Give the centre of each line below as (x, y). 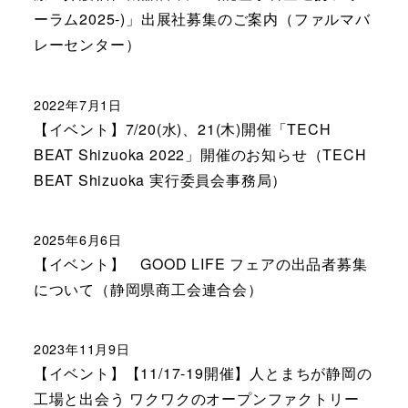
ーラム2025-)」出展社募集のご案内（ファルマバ (202, 19)
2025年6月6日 (77, 239)
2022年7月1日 (77, 104)
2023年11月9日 (82, 349)
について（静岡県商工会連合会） (148, 289)
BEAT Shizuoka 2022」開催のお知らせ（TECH (200, 154)
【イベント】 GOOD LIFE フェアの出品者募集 (200, 263)
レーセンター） (87, 45)
